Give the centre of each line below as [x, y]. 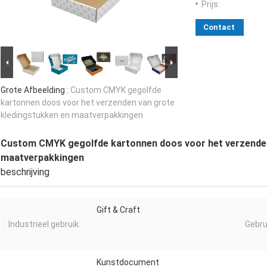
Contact [219, 27]
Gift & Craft [118, 210]
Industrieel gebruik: [44, 224]
